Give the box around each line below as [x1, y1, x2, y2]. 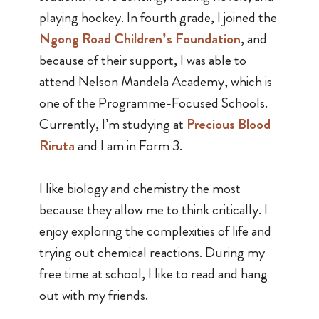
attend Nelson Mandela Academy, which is [38, 71, 272, 93]
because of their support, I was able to [38, 50, 246, 71]
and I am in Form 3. [74, 135, 182, 157]
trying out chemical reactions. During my [38, 242, 265, 263]
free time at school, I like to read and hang [38, 263, 268, 285]
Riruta [38, 135, 75, 157]
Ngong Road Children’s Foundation [38, 28, 241, 50]
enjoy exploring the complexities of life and [38, 221, 271, 242]
